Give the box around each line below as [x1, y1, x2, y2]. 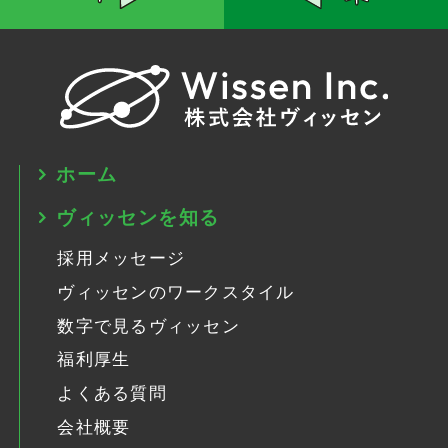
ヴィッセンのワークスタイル [57, 282, 295, 302]
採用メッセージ [57, 248, 186, 268]
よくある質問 [57, 384, 167, 404]
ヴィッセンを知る [56, 206, 220, 228]
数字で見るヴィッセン [57, 316, 240, 336]
